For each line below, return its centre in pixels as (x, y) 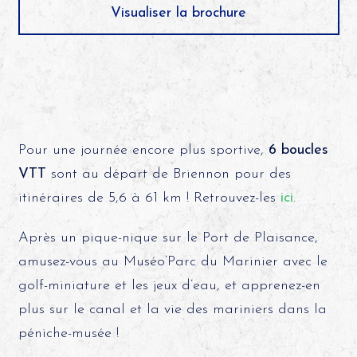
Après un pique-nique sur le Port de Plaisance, (168, 237)
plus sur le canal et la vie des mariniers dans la (172, 309)
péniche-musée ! (68, 333)
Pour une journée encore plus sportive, (143, 150)
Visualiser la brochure (178, 13)
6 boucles (298, 150)
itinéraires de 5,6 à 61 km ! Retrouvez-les (149, 198)
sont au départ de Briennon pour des (168, 174)
